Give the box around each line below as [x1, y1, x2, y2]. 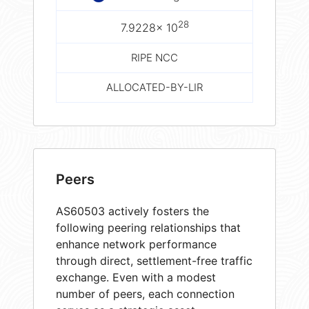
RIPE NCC [131, 51, 178, 65]
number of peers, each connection [56, 286, 235, 301]
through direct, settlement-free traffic [56, 253, 252, 268]
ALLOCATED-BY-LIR [106, 81, 203, 94]
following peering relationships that [56, 220, 241, 235]
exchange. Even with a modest [56, 270, 216, 284]
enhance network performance [56, 237, 217, 251]
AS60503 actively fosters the [56, 203, 209, 218]
